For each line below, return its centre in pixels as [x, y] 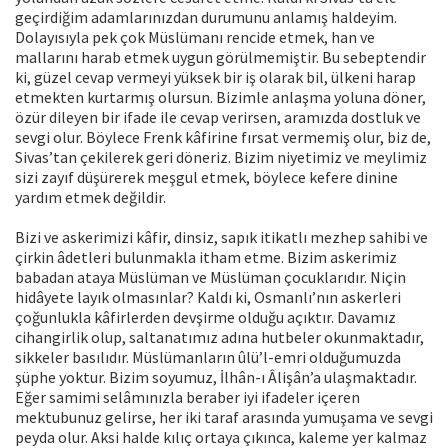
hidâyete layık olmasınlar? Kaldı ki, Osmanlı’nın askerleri [208, 297]
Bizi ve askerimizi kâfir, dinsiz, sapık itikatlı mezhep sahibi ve [221, 237]
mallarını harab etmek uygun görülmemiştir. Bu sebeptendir [220, 57]
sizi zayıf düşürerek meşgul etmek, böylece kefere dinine [206, 177]
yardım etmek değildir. [90, 197]
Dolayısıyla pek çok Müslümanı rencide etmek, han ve [195, 37]
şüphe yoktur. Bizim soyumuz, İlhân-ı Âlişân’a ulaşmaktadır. [216, 377]
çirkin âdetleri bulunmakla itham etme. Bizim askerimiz [206, 257]
